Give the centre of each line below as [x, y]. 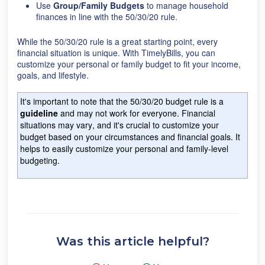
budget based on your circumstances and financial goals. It [130, 137]
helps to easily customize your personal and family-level [124, 148]
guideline [39, 113]
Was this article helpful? [132, 241]
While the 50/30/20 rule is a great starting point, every [117, 41]
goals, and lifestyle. [53, 75]
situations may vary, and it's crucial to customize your [119, 125]
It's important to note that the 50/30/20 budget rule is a [122, 101]
